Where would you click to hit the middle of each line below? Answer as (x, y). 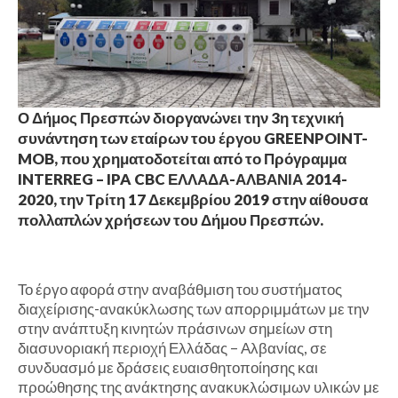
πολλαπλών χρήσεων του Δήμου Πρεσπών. (171, 220)
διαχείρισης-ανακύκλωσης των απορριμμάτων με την (194, 309)
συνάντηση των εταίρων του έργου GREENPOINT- (193, 139)
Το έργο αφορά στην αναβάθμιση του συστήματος (180, 290)
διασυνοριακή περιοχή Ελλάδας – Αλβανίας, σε (172, 348)
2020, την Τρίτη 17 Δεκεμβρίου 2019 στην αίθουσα (193, 200)
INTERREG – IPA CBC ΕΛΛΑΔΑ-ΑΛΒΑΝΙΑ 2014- (183, 179)
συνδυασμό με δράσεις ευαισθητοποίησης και (168, 368)
